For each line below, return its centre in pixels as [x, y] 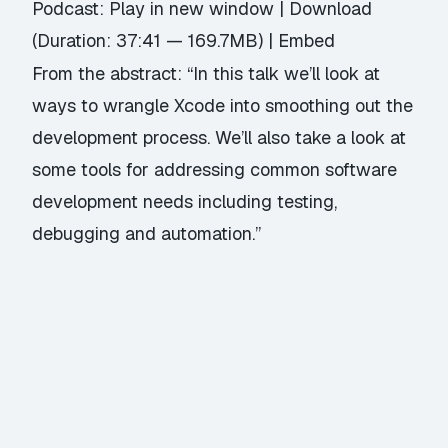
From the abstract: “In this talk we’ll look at [206, 73]
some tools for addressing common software [215, 169]
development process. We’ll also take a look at [219, 137]
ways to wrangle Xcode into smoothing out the [223, 105]
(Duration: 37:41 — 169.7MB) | [155, 40]
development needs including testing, [185, 201]
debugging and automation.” [147, 233]
